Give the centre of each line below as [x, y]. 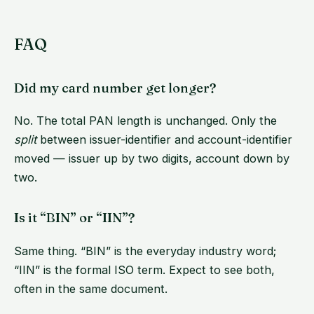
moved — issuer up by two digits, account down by [152, 159]
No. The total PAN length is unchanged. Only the [145, 121]
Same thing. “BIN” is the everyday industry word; [145, 251]
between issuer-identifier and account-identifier [164, 140]
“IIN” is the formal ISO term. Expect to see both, [144, 269]
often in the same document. [91, 288]
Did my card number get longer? [115, 88]
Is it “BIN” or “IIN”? [74, 218]
